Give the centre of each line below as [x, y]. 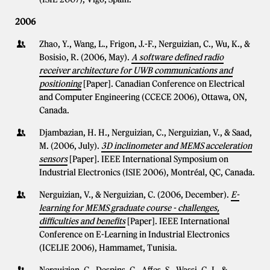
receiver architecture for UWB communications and [136, 71]
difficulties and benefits [82, 221]
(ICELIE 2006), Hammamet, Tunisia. [108, 248]
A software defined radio [177, 57]
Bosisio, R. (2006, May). [85, 57]
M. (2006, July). [70, 146]
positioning [60, 84]
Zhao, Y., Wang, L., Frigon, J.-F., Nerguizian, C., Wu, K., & [145, 44]
